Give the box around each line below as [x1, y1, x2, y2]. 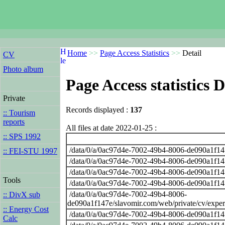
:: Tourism [3, 108, 35, 117]
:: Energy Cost [3, 205, 49, 213]
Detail [180, 49, 201, 57]
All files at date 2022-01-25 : [66, 123, 157, 132]
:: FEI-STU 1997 [3, 147, 57, 155]
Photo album [3, 65, 43, 73]
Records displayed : [66, 105, 130, 114]
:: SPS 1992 [3, 132, 41, 141]
